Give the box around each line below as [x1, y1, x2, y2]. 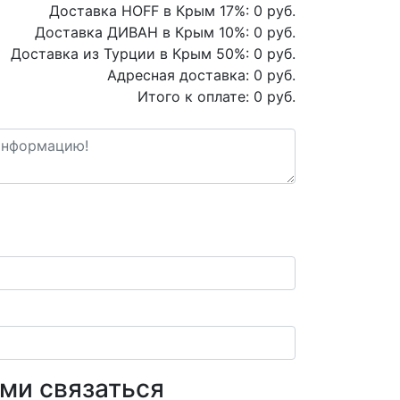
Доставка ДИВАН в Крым [35, 23, 219, 41]
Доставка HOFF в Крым [49, 2, 220, 20]
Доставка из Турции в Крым [11, 45, 216, 62]
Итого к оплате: [137, 87, 254, 105]
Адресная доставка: [107, 66, 254, 84]
